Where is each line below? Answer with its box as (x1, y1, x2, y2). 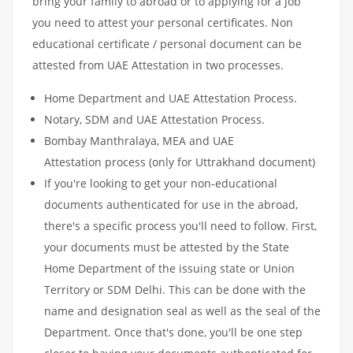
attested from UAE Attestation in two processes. (32, 57, 284, 72)
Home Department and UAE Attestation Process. (44, 90, 297, 106)
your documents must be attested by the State (44, 239, 289, 255)
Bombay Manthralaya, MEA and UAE (44, 132, 234, 148)
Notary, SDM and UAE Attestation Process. (44, 111, 265, 127)
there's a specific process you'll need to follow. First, (44, 217, 317, 233)
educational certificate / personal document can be (32, 35, 302, 51)
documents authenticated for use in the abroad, (44, 196, 298, 212)
